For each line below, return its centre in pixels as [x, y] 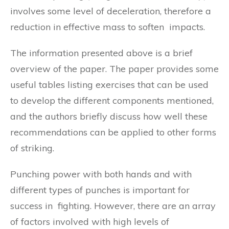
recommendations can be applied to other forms [113, 132]
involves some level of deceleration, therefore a [111, 11]
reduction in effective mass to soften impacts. [108, 27]
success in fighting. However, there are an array [113, 206]
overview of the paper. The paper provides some [114, 69]
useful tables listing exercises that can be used [109, 85]
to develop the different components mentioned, [112, 100]
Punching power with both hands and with [101, 174]
